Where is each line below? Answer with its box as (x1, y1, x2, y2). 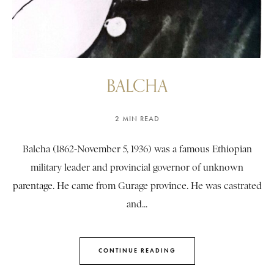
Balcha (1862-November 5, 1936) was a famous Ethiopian (22, 143, 252, 155)
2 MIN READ (114, 114, 160, 123)
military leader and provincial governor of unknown (31, 161, 243, 173)
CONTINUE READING (98, 246, 176, 255)
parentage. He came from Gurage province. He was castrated (12, 180, 262, 191)
